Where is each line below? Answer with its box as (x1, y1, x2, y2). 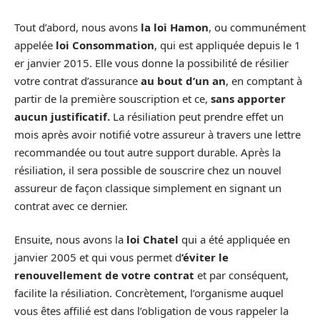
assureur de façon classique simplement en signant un (14, 180, 281, 195)
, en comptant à (226, 73, 302, 88)
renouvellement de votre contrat (14, 268, 197, 283)
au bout (141, 73, 186, 88)
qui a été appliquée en (179, 232, 290, 247)
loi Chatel (124, 232, 179, 247)
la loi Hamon (138, 19, 209, 34)
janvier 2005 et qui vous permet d (14, 250, 181, 265)
